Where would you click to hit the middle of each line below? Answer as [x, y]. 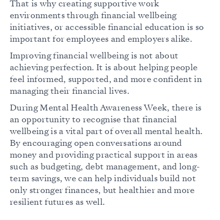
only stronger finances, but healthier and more [102, 191]
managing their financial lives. [69, 91]
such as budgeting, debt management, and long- [105, 167]
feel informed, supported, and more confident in [106, 80]
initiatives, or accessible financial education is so [107, 27]
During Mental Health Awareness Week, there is [106, 108]
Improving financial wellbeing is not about [94, 56]
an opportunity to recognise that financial [94, 120]
